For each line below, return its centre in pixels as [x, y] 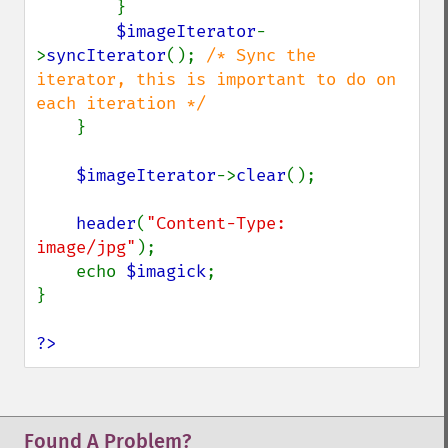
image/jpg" [86, 247]
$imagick [166, 271]
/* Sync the [261, 55]
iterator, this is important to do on [216, 79]
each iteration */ [121, 103]
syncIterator [106, 55]
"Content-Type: [216, 223]
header [106, 223]
